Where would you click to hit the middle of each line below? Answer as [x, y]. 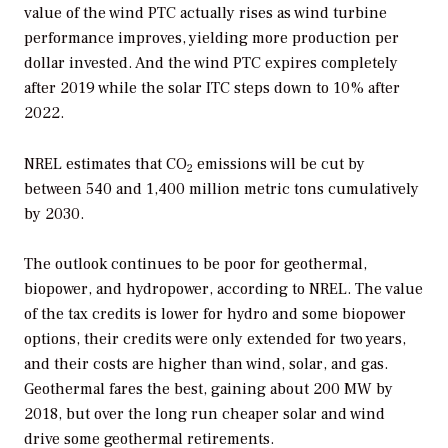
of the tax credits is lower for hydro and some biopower [215, 314]
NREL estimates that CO [105, 163]
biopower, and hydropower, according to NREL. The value [223, 289]
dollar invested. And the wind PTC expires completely [211, 62]
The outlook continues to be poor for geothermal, [195, 264]
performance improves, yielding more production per [211, 37]
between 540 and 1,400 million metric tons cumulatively [221, 188]
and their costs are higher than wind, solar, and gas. [206, 364]
